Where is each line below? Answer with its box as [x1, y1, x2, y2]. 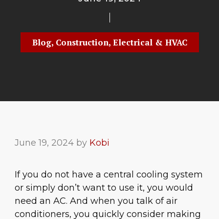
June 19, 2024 [15, 137, 74, 148]
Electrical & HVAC [112, 37, 187, 48]
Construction [55, 37, 109, 48]
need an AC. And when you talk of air [15, 196, 177, 206]
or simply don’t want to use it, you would [15, 182, 193, 193]
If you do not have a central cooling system [15, 169, 203, 180]
